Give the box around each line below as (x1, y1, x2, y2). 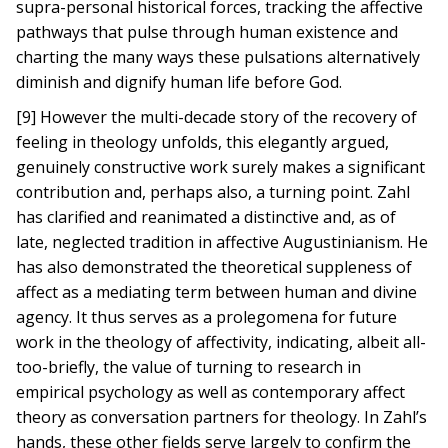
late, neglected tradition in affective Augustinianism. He (16, 231, 429, 253)
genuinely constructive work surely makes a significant (16, 156, 426, 178)
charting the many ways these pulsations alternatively (16, 46, 421, 68)
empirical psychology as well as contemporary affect (16, 381, 406, 403)
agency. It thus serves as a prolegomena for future (16, 306, 398, 328)
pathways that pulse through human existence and (16, 21, 399, 43)
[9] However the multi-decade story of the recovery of (16, 106, 418, 128)
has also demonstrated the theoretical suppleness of (16, 256, 413, 278)
